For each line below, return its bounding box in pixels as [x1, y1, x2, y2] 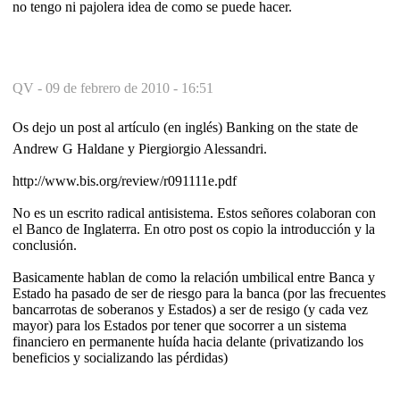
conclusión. [12, 237, 77, 253]
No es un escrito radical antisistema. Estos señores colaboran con [12, 204, 376, 221]
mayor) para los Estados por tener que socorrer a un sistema [12, 317, 346, 333]
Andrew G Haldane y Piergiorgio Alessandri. [12, 140, 267, 156]
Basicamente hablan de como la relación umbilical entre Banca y [12, 269, 375, 285]
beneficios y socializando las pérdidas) [12, 349, 228, 365]
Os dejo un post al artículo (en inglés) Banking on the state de [12, 119, 358, 135]
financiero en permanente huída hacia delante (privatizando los [12, 333, 363, 349]
